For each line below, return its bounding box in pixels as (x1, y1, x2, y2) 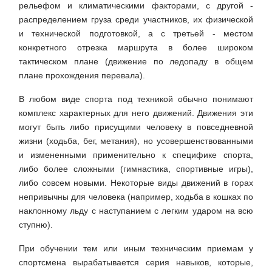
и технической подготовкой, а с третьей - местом (19, 29, 253, 39)
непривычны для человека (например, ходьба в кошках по (19, 192, 253, 202)
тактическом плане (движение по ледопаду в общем (19, 56, 253, 67)
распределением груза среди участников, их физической (19, 15, 253, 25)
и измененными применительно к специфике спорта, (19, 150, 253, 160)
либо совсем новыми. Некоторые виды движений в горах (19, 178, 253, 188)
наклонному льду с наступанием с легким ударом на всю (19, 206, 253, 216)
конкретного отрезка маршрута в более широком (19, 42, 253, 53)
